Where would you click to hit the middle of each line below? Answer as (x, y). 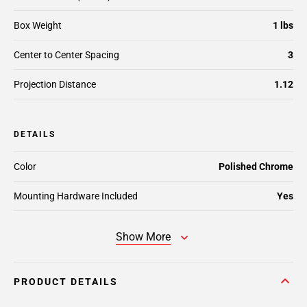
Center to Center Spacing (66, 55)
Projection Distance (55, 84)
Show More (143, 237)
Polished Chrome (256, 167)
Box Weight (38, 25)
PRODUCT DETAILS (66, 282)
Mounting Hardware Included (76, 196)
